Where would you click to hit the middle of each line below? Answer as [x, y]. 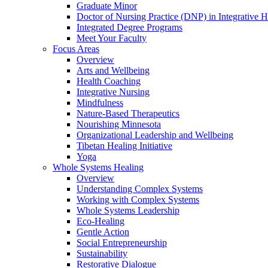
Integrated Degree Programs [130, 27]
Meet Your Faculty [112, 38]
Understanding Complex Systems [140, 189]
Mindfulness [100, 103]
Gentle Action [103, 232]
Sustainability [102, 253]
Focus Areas [76, 49]
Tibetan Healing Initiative [124, 146]
